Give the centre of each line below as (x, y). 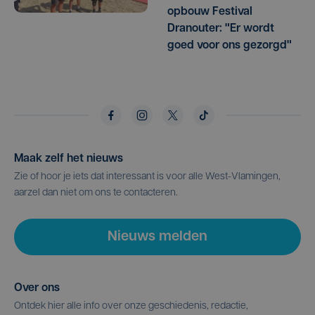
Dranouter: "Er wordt (221, 29)
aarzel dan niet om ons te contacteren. (96, 193)
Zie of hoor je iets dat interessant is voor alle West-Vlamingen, (147, 177)
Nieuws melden (157, 237)
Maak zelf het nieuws (69, 159)
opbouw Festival (210, 12)
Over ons (37, 289)
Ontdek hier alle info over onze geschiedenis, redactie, (131, 307)
